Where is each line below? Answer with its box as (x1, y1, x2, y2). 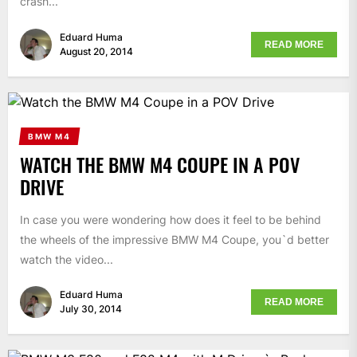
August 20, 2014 (60, 45, 133, 57)
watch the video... (20, 252, 113, 266)
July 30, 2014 (60, 303, 122, 316)
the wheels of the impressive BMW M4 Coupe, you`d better (20, 232, 329, 246)
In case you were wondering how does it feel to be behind (20, 212, 321, 226)
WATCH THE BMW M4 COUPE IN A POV (20, 149, 300, 178)
